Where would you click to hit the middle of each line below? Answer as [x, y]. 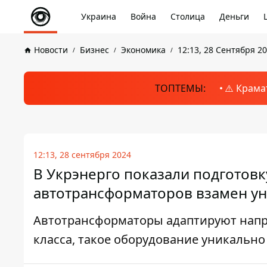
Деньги [234, 16]
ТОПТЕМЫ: [180, 88]
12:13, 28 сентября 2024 [82, 155]
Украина [99, 16]
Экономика [143, 50]
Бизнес [94, 50]
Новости [51, 50]
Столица [188, 16]
